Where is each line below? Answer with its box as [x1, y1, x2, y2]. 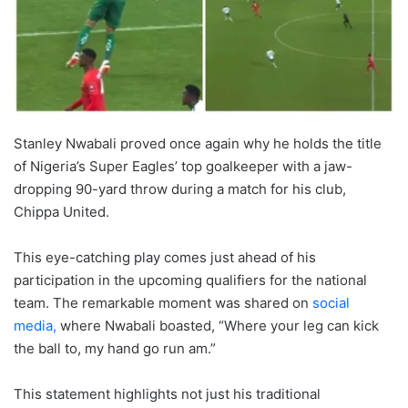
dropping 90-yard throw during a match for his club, [14, 179, 346, 198]
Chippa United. [14, 202, 109, 220]
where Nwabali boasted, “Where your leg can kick [56, 316, 379, 334]
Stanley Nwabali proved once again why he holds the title [14, 134, 382, 152]
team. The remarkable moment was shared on [14, 293, 309, 311]
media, [14, 316, 56, 334]
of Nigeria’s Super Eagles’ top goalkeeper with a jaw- [14, 157, 352, 175]
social [309, 293, 350, 311]
